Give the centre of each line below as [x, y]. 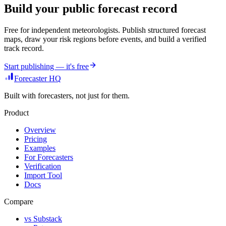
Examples [40, 148]
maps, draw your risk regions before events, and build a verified [105, 39]
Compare [19, 202]
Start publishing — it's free [46, 67]
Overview [40, 130]
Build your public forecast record [91, 9]
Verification [43, 166]
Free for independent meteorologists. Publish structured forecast [105, 30]
